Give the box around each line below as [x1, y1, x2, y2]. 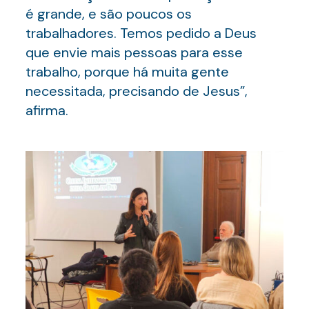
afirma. [25, 101, 68, 119]
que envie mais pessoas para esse [25, 43, 243, 61]
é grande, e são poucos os [25, 5, 192, 23]
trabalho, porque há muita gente [25, 63, 229, 81]
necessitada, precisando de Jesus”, [25, 82, 248, 100]
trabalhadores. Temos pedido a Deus [25, 24, 257, 42]
